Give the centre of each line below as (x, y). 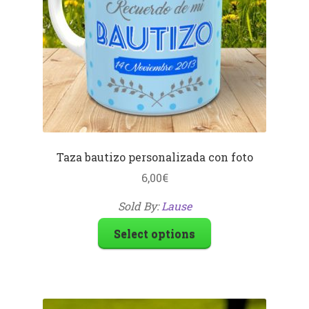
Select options (154, 234)
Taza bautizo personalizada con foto (154, 157)
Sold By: (139, 206)
